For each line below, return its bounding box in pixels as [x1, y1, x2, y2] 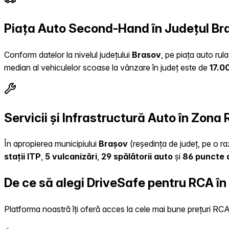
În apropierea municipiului [4, 139, 99, 149]
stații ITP [4, 151, 41, 162]
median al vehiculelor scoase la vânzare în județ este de [4, 62, 210, 73]
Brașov [99, 139, 128, 149]
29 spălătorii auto [101, 151, 173, 162]
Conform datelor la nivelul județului [4, 49, 132, 60]
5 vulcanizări [45, 151, 97, 162]
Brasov [132, 49, 161, 60]
